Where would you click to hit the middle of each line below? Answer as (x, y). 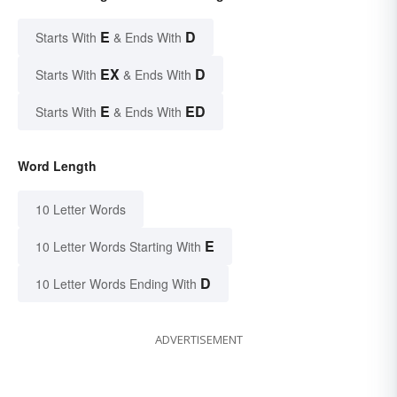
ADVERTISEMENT (198, 339)
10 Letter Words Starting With (118, 246)
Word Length (57, 165)
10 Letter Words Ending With (116, 283)
